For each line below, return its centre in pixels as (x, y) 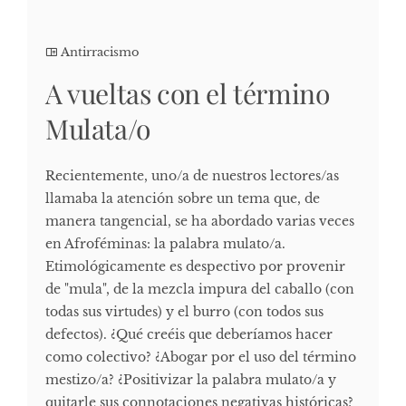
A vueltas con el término (188, 94)
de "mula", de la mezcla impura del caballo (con (200, 290)
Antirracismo (100, 53)
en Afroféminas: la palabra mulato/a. (165, 244)
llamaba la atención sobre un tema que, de (183, 199)
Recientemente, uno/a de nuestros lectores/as (192, 176)
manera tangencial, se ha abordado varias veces (200, 222)
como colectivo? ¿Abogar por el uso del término (201, 358)
